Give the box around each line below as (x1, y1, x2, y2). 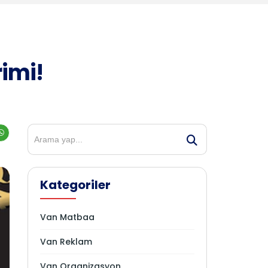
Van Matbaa (40, 211, 95, 223)
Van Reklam (40, 236, 92, 248)
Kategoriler (40, 176, 111, 193)
